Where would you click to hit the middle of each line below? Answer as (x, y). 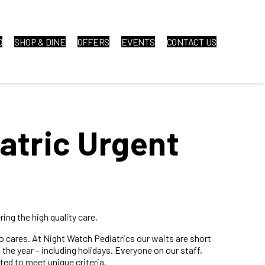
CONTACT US (191, 41)
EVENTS (138, 41)
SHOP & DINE (40, 41)
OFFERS (93, 41)
